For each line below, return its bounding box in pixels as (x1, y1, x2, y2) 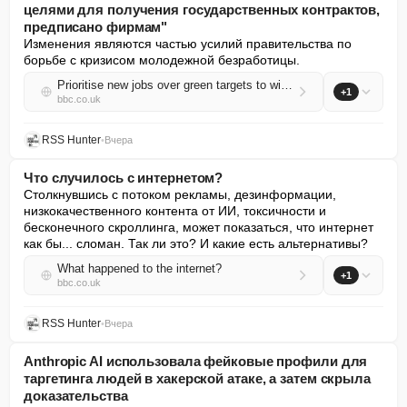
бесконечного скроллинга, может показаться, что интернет (24, 220, 373, 234)
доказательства (24, 388, 128, 403)
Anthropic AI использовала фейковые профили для (24, 353, 368, 369)
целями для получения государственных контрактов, (24, 2, 381, 17)
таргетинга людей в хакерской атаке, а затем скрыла (24, 371, 371, 386)
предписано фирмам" (24, 19, 168, 35)
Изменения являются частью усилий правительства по (24, 36, 352, 51)
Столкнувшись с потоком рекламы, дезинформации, (24, 187, 336, 202)
